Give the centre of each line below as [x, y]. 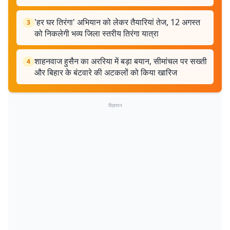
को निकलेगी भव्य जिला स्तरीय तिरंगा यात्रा [97, 33]
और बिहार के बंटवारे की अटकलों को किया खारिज [106, 72]
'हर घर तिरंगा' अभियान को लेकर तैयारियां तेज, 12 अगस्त [117, 22]
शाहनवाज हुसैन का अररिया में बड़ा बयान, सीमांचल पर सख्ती [121, 61]
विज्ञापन [115, 105]
